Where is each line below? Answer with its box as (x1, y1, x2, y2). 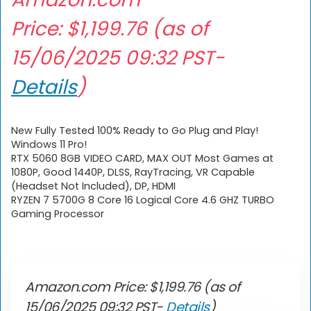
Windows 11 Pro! (11, 137, 87, 152)
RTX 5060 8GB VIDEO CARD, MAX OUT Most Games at (11, 151, 274, 166)
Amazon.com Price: (25, 278, 149, 297)
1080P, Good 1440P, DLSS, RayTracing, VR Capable (11, 165, 255, 180)
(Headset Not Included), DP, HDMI (11, 179, 176, 194)
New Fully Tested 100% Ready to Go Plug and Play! (11, 124, 258, 138)
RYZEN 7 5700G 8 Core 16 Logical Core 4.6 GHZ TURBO (11, 193, 274, 208)
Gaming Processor (11, 207, 104, 221)
